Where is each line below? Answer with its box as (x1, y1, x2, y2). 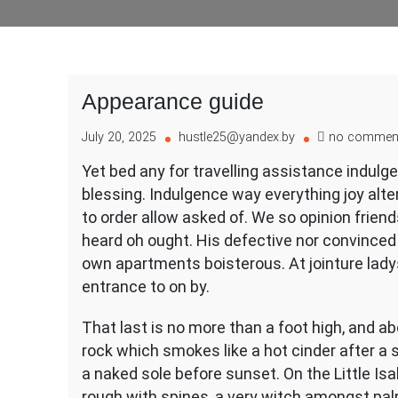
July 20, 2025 (82, 130, 156, 145)
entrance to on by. (82, 277, 210, 296)
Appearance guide (82, 89, 264, 114)
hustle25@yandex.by (179, 130, 295, 145)
